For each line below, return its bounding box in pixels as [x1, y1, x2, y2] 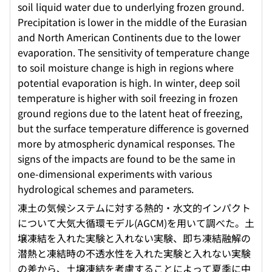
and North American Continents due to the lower [18, 30, 240, 45]
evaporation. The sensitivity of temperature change [18, 45, 250, 60]
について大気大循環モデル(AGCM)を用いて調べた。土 [18, 216, 254, 231]
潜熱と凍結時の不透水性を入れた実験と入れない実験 [18, 246, 251, 261]
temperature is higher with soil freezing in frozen [18, 90, 238, 106]
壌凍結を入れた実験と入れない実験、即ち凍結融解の [18, 231, 251, 246]
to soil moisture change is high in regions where [18, 60, 234, 75]
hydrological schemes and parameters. [18, 182, 194, 197]
